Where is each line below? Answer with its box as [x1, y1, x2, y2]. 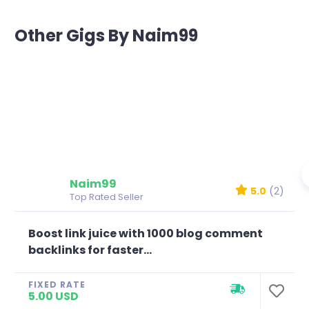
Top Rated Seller [70, 190, 143, 203]
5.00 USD [28, 288, 79, 304]
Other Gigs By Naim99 [14, 23, 198, 47]
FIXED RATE [28, 278, 86, 290]
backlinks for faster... [28, 241, 152, 258]
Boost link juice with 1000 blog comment [28, 225, 263, 241]
